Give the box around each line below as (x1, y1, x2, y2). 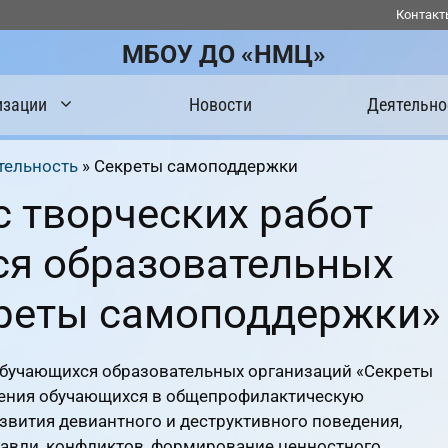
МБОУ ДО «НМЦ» (122, 40, 326, 69)
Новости (189, 94, 253, 115)
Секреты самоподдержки (94, 156, 299, 176)
